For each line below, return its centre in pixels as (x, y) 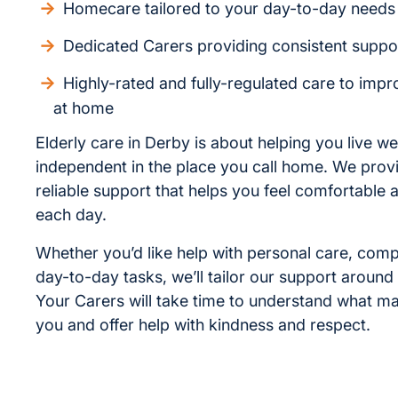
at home (84, 108)
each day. (71, 215)
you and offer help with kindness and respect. (203, 325)
